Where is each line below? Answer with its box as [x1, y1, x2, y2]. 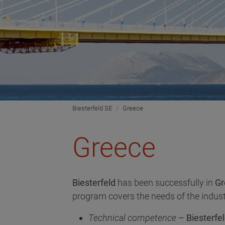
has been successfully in [116, 177, 215, 188]
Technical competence [88, 212, 176, 223]
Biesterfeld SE [72, 104, 112, 112]
